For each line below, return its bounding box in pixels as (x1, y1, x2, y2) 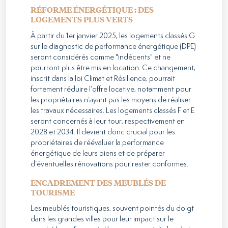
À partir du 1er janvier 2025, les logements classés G (31, 32, 195, 40)
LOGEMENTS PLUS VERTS (31, 13, 133, 24)
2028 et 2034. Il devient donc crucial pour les (31, 128, 175, 136)
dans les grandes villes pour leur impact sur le (31, 215, 174, 223)
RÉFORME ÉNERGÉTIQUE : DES (31, 4, 154, 15)
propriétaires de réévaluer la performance (31, 138, 164, 147)
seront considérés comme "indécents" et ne (31, 53, 170, 61)
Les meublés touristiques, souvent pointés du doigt (31, 205, 194, 213)
